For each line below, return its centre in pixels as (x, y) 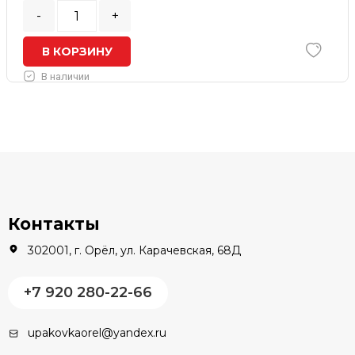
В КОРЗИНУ (77, 52)
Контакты (54, 224)
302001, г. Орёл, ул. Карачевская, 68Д (134, 250)
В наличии (65, 77)
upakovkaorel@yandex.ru (97, 332)
